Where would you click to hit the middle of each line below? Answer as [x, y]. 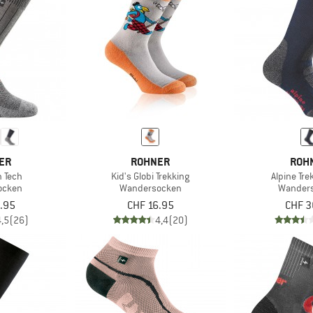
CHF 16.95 [150, 206]
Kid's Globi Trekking [151, 176]
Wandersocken [150, 188]
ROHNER [151, 162]
